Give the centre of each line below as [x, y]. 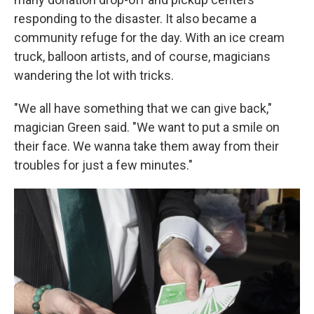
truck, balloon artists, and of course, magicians [142, 56]
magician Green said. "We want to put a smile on [147, 127]
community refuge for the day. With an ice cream [149, 37]
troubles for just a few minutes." [103, 165]
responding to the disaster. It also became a [135, 19]
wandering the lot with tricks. [94, 75]
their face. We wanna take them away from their [146, 146]
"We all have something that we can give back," [143, 108]
